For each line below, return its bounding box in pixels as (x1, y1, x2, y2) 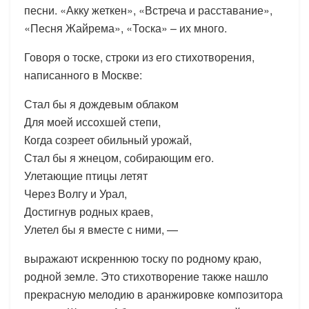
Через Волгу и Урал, (24, 185, 127, 201)
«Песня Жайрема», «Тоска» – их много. (24, 19, 227, 36)
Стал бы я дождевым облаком (24, 95, 179, 112)
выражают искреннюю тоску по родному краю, (24, 250, 261, 266)
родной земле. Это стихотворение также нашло (24, 268, 268, 284)
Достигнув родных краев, (24, 203, 153, 219)
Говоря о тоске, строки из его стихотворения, (24, 48, 255, 65)
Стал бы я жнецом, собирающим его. (24, 149, 214, 166)
